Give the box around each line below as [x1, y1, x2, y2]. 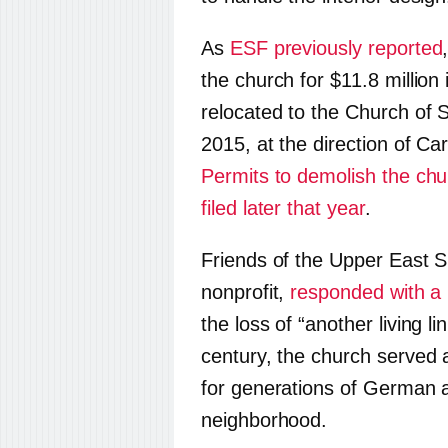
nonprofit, [201, 281, 291, 303]
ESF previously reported [229, 37, 443, 59]
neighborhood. [201, 409, 328, 431]
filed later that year [201, 197, 365, 219]
